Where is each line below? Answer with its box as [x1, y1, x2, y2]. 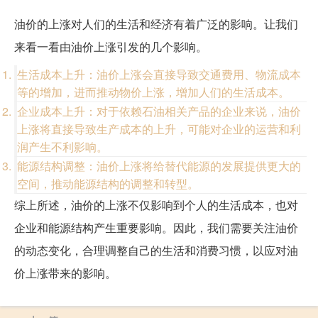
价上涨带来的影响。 [14, 265, 116, 282]
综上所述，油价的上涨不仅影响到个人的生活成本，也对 [14, 197, 298, 214]
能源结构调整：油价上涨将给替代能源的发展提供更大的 [17, 158, 301, 175]
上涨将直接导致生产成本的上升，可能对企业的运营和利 [17, 121, 301, 138]
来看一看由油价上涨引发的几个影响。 [14, 38, 207, 55]
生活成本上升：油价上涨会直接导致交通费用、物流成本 [17, 66, 301, 83]
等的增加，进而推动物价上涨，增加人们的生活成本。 [17, 84, 290, 101]
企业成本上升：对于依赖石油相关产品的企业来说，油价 [17, 103, 301, 120]
